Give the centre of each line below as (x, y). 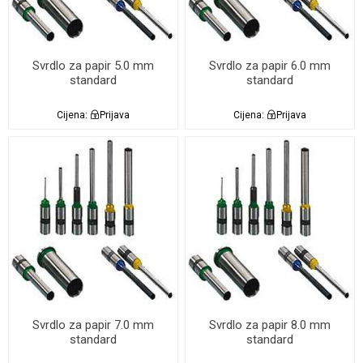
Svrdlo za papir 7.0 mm (93, 325)
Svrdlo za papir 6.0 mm (270, 65)
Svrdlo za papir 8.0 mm (270, 325)
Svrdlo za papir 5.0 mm (93, 65)
